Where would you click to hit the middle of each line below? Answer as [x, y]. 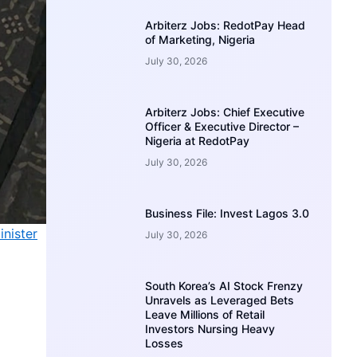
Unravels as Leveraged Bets [220, 300]
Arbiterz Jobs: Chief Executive [225, 112]
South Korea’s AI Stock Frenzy [224, 285]
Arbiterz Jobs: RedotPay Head [226, 25]
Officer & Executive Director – [222, 126]
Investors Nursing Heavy [210, 328]
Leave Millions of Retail [205, 314]
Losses [165, 343]
